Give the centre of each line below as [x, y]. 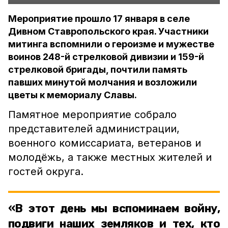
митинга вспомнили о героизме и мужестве [111, 44]
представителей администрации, [94, 129]
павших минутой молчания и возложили [103, 82]
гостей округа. [49, 172]
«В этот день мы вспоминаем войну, [114, 208]
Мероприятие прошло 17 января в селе [99, 19]
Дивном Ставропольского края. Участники [108, 31]
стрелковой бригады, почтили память [98, 69]
